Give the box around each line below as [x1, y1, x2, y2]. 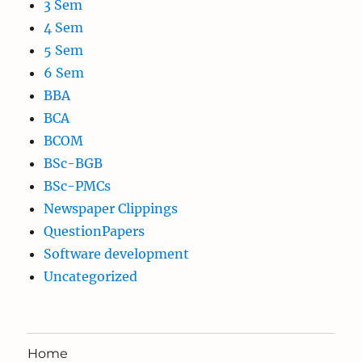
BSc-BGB [44, 155, 103, 172]
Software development [44, 246, 190, 263]
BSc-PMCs [44, 178, 112, 195]
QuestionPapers [44, 223, 145, 240]
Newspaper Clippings [44, 200, 179, 217]
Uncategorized [44, 268, 138, 285]
